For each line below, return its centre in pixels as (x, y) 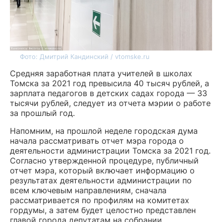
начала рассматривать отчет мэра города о (97, 141)
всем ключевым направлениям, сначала (88, 190)
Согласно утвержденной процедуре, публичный (104, 161)
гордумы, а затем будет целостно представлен (103, 210)
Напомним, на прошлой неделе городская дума (104, 131)
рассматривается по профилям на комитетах (100, 200)
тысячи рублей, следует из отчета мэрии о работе (110, 103)
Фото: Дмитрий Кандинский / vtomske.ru (85, 56)
